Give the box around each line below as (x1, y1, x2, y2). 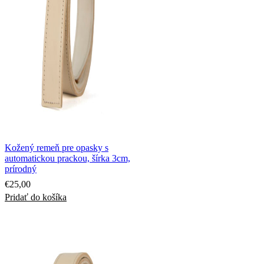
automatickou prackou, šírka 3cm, (5, 153, 130, 163)
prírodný (5, 163, 37, 174)
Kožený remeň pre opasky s (5, 142, 108, 153)
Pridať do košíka (5, 192, 67, 202)
